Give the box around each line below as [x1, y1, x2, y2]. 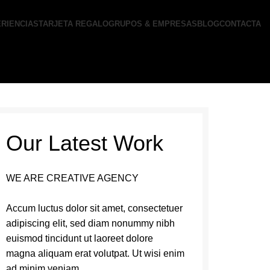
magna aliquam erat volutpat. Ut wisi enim [5, 248, 184, 259]
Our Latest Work [5, 130, 163, 155]
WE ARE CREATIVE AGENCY [5, 172, 139, 183]
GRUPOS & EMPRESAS [108, 19, 197, 29]
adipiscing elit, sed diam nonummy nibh [5, 218, 175, 228]
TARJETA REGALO [39, 19, 108, 29]
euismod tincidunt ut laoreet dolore [5, 233, 153, 243]
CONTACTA [219, 19, 261, 29]
